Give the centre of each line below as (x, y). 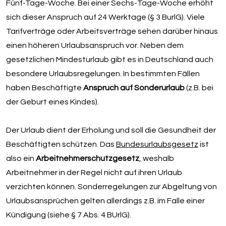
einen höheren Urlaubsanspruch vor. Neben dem (95, 45)
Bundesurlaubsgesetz (157, 145)
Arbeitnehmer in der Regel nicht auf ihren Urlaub (94, 173)
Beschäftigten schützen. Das (61, 145)
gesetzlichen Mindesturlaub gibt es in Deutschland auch (110, 59)
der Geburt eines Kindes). (53, 102)
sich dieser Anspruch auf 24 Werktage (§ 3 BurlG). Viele (106, 17)
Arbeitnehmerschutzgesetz (87, 159)
